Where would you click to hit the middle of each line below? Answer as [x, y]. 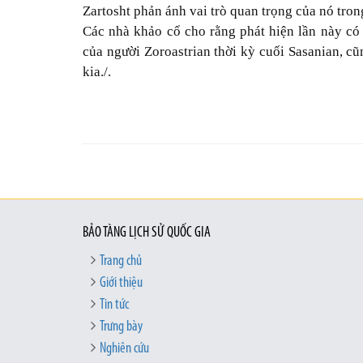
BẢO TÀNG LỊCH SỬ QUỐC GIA [147, 233]
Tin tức [114, 305]
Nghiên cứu [124, 349]
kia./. [97, 72]
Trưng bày [121, 327]
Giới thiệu [121, 284]
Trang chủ [121, 262]
